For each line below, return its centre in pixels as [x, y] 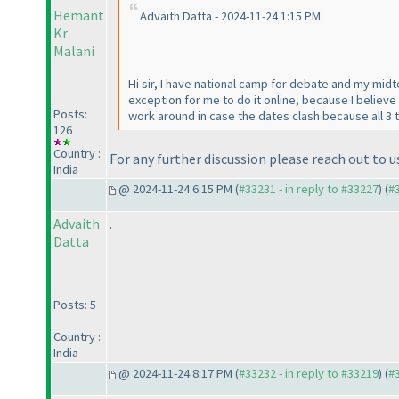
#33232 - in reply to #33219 [309, 374]
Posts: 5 [75, 305]
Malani [74, 51]
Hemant [79, 16]
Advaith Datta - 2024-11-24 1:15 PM [230, 16]
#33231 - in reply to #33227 [309, 189]
